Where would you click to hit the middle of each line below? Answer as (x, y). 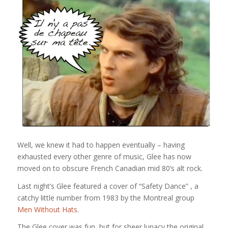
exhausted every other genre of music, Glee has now (104, 156)
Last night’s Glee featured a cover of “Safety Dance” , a (108, 186)
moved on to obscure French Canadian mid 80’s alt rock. (110, 168)
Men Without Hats (47, 209)
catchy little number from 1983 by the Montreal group (106, 197)
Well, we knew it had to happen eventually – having (101, 145)
